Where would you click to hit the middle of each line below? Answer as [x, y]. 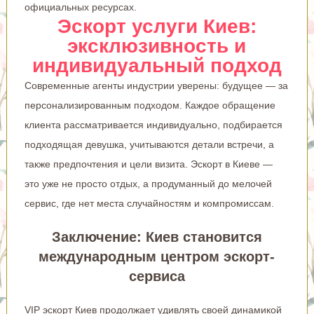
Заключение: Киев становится [157, 237]
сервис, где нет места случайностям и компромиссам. [149, 203]
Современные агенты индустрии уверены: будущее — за [156, 85]
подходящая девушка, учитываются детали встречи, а [149, 144]
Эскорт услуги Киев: [157, 26]
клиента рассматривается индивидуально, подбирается [153, 124]
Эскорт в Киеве [225, 164]
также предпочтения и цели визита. [107, 164]
